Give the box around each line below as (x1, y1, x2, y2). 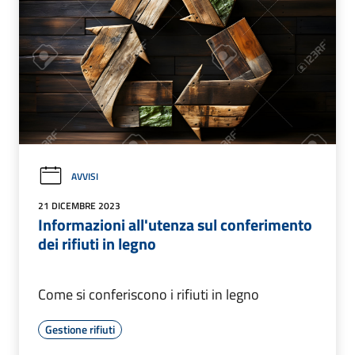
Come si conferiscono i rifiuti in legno (38, 283, 259, 305)
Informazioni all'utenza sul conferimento (38, 212, 312, 237)
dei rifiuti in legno (38, 231, 156, 256)
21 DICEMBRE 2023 (38, 197, 120, 213)
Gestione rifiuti (45, 320, 115, 338)
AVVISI (71, 168, 98, 184)
